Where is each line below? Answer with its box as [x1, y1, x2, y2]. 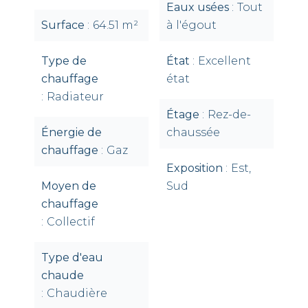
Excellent [198, 54, 251, 67]
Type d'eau [41, 251, 103, 264]
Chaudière [47, 287, 107, 300]
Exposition [166, 162, 225, 175]
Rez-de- [208, 108, 251, 121]
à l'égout [166, 19, 217, 32]
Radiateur [47, 90, 104, 103]
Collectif [47, 215, 95, 228]
